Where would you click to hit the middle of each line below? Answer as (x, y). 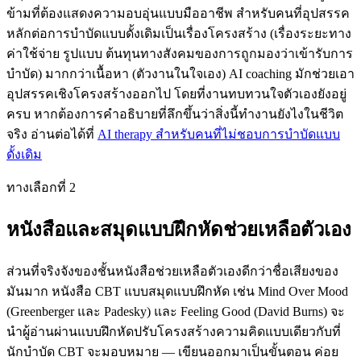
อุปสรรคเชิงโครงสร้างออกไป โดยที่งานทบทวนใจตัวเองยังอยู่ (176, 94)
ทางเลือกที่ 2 (41, 188)
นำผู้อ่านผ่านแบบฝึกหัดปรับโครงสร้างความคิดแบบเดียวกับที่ (174, 332)
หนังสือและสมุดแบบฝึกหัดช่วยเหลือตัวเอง (179, 230)
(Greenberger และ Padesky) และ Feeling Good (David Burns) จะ (176, 312)
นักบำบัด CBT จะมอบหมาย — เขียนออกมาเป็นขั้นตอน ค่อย (172, 352)
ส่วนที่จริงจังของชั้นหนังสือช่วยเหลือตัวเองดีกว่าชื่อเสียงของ (172, 272)
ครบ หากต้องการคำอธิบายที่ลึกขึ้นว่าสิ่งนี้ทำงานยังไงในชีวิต (175, 114)
